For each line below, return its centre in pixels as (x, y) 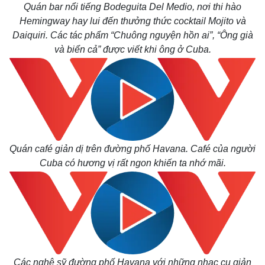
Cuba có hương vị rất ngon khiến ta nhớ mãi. (132, 163)
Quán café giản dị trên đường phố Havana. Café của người (132, 149)
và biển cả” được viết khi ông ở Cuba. (132, 49)
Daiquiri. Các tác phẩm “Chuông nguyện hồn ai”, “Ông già (132, 35)
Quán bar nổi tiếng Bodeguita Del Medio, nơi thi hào (132, 7)
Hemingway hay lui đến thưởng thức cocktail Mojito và (132, 21)
